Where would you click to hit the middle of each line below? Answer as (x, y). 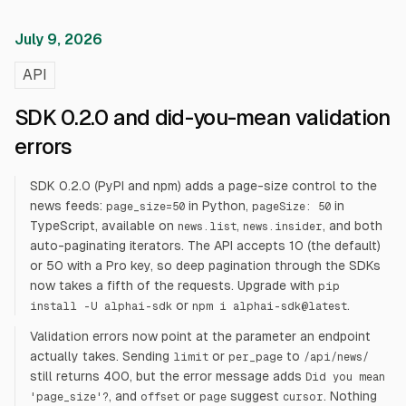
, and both (353, 226)
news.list (207, 227)
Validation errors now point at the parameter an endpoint (200, 336)
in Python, (217, 206)
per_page (256, 357)
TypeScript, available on (104, 226)
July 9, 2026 (58, 39)
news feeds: (66, 206)
